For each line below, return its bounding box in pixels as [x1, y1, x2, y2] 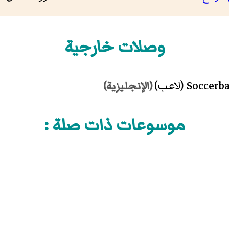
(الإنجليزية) [103, 78, 154, 95]
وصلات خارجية [64, 34, 165, 60]
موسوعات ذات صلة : [44, 112, 185, 139]
